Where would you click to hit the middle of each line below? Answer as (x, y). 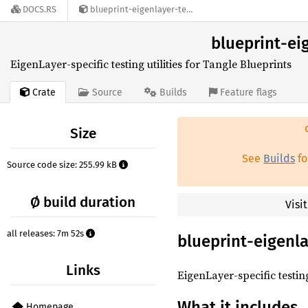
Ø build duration (83, 202)
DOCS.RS (40, 10)
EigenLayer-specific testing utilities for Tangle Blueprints (151, 64)
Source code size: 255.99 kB (63, 165)
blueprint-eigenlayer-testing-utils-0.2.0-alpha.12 (138, 10)
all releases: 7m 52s (46, 233)
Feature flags (249, 93)
